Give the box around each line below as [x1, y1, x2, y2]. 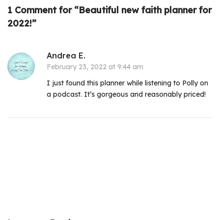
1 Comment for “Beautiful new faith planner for [7, 4, 212, 16]
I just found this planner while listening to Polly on [47, 79, 209, 88]
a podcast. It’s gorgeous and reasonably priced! [47, 90, 206, 99]
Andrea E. [47, 51, 85, 61]
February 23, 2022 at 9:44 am [47, 62, 143, 72]
